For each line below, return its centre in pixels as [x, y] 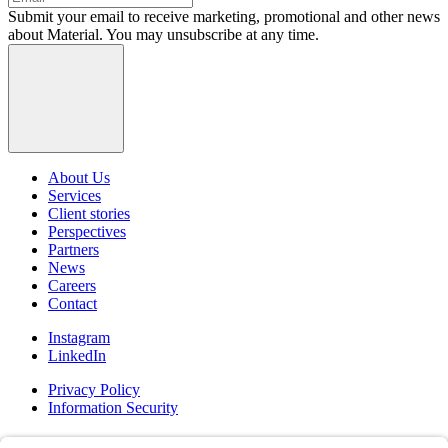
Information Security [113, 407]
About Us [79, 177]
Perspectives [87, 231]
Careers [72, 285]
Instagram [79, 337]
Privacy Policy [94, 389]
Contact [72, 303]
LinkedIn [77, 355]
